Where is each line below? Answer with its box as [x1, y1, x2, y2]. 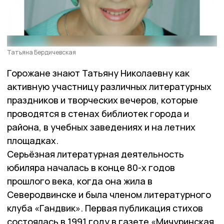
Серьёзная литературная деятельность [7, 147, 184, 160]
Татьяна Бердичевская [7, 47, 76, 56]
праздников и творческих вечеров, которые [7, 93, 198, 106]
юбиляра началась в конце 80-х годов [7, 161, 175, 173]
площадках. [7, 134, 58, 146]
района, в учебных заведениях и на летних [7, 120, 195, 133]
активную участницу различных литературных [7, 80, 211, 92]
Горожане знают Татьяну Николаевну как [7, 66, 189, 79]
